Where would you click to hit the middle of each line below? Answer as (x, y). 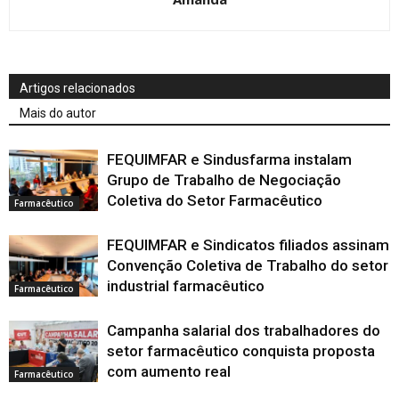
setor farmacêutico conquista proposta (241, 350)
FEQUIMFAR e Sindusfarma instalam (229, 159)
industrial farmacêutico (186, 285)
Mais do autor (58, 113)
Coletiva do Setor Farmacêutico (215, 200)
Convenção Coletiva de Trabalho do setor (248, 265)
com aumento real (169, 371)
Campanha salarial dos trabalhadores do (244, 330)
